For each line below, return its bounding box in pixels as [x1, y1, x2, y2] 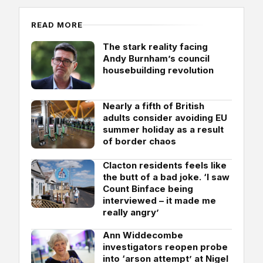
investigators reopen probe [103, 241, 228, 252]
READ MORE [31, 19, 83, 29]
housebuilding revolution [103, 64, 214, 76]
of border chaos [103, 135, 176, 147]
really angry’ [103, 206, 159, 218]
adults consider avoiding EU [103, 112, 227, 123]
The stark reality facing [103, 41, 208, 52]
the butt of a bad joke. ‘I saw [103, 171, 230, 183]
